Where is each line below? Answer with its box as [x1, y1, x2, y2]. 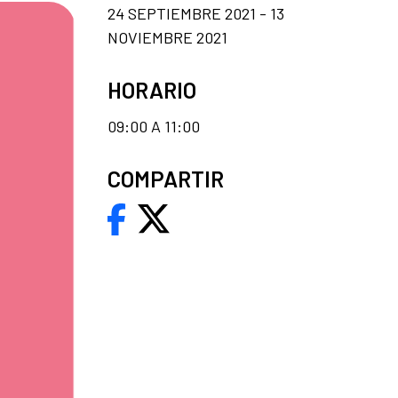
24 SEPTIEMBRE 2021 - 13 [107, 3, 284, 23]
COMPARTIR [107, 164, 224, 192]
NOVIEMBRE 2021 [107, 27, 227, 47]
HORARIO [107, 76, 196, 103]
